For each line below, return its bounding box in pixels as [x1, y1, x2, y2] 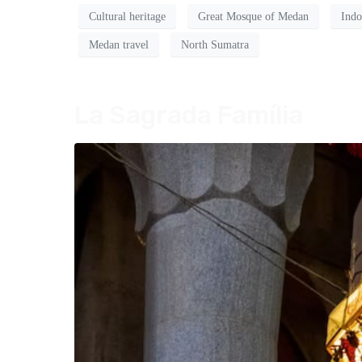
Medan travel [89, 38, 149, 51]
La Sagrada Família [74, 99, 303, 131]
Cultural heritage [89, 10, 166, 23]
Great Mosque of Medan [198, 10, 309, 23]
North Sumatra [181, 38, 249, 51]
